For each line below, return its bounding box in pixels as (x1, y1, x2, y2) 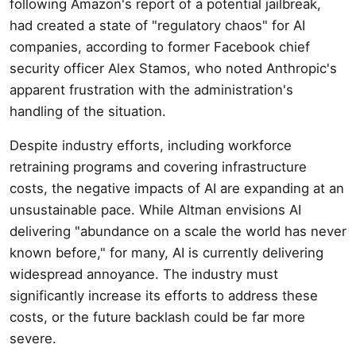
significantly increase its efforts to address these (10, 287, 318, 304)
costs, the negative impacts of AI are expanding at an (10, 180, 344, 196)
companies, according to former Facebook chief (10, 38, 310, 55)
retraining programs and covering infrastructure (10, 158, 307, 175)
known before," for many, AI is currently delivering (10, 244, 323, 261)
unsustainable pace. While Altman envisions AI (10, 201, 301, 218)
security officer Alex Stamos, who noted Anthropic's (10, 60, 337, 76)
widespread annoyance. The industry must (10, 265, 278, 282)
